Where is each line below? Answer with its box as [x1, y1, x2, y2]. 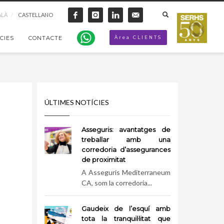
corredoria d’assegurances [81, 145, 170, 153]
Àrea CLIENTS [114, 34, 162, 40]
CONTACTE [28, 34, 62, 41]
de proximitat [81, 155, 125, 163]
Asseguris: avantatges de [81, 125, 170, 133]
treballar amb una [81, 135, 170, 143]
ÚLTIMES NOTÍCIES [44, 98, 109, 106]
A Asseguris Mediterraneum [81, 168, 170, 176]
